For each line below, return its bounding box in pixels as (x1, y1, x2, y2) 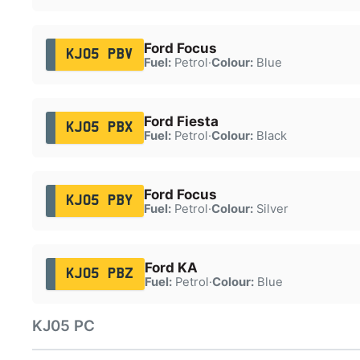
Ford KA (144, 259, 198, 276)
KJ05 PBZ (65, 267, 134, 280)
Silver (252, 201, 288, 216)
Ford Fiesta (143, 112, 219, 129)
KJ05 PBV (65, 47, 133, 61)
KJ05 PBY (65, 194, 133, 207)
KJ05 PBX (65, 121, 133, 134)
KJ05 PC (32, 317, 95, 335)
